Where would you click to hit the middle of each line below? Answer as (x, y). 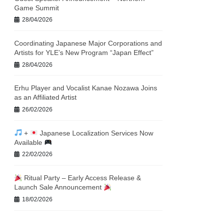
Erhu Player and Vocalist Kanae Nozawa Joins (86, 88)
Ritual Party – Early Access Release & (81, 178)
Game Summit (37, 8)
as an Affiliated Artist (46, 97)
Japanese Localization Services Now (95, 133)
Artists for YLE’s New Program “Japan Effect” (84, 52)
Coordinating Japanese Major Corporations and (88, 43)
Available (29, 142)
